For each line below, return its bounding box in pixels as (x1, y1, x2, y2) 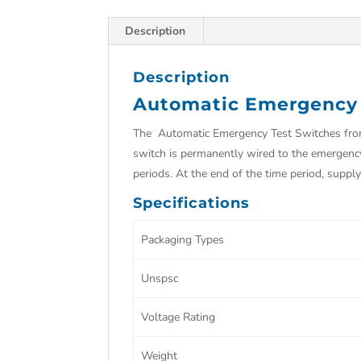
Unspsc (140, 271, 178, 286)
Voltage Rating (140, 309, 215, 325)
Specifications (133, 194, 251, 212)
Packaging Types (140, 232, 224, 247)
